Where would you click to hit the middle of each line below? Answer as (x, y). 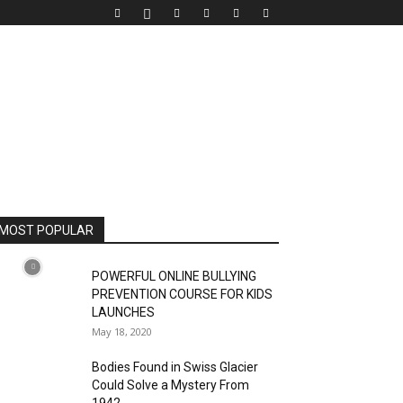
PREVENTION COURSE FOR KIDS (182, 294)
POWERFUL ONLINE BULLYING (174, 276)
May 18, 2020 (122, 331)
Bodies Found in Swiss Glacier (175, 367)
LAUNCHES (123, 312)
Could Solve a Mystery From (170, 385)
